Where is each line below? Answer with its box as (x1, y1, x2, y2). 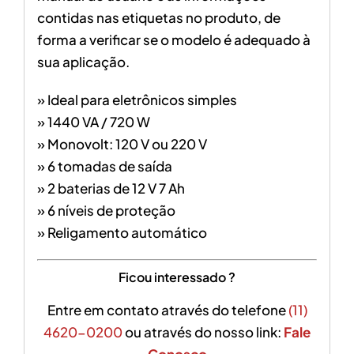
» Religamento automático (36, 224, 207, 242)
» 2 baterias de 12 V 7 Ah (36, 179, 185, 198)
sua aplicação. (36, 53, 130, 71)
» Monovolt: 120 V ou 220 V (36, 135, 207, 153)
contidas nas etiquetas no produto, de (36, 9, 281, 27)
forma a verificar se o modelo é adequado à (36, 31, 311, 49)
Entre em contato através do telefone (47, 300, 288, 318)
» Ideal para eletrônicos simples (36, 91, 237, 109)
